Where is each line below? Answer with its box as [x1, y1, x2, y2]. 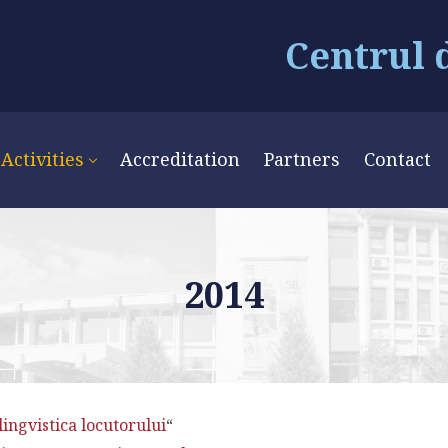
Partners [264, 146, 340, 171]
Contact [364, 146, 431, 171]
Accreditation [120, 146, 240, 171]
